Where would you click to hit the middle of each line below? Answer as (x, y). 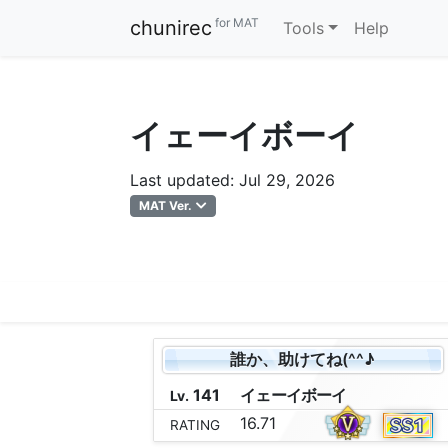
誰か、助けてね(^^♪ (303, 359)
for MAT (235, 23)
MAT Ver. (166, 205)
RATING (194, 425)
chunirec (171, 28)
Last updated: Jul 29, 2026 (232, 180)
